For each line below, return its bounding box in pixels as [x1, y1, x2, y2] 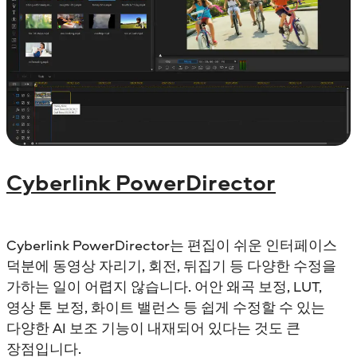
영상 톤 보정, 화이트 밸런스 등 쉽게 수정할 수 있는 [6, 297, 325, 318]
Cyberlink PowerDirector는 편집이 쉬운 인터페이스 [6, 235, 337, 256]
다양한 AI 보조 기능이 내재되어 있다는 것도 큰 [6, 318, 300, 339]
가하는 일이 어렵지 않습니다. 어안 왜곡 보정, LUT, [6, 277, 322, 297]
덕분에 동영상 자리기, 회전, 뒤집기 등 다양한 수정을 [6, 256, 336, 277]
